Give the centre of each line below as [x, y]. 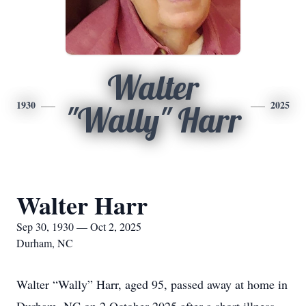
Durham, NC [45, 243]
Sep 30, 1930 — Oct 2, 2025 [79, 226]
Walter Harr [82, 205]
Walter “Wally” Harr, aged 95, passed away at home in [152, 284]
